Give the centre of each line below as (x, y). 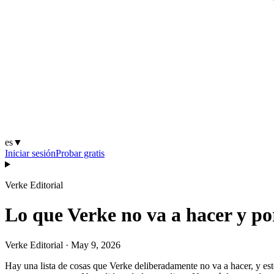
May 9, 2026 (96, 245)
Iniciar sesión (30, 153)
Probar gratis (80, 153)
